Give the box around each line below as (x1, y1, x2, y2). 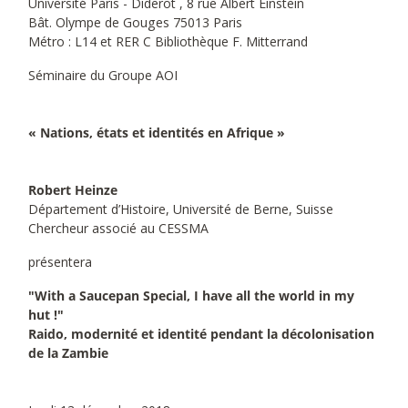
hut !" (28, 305, 64, 323)
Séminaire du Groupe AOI (28, 66, 178, 84)
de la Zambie (28, 343, 108, 362)
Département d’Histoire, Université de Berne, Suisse (28, 199, 333, 218)
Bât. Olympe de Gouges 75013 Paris (28, 13, 242, 31)
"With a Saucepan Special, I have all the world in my (28, 286, 354, 304)
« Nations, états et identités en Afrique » (28, 123, 285, 141)
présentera (28, 252, 92, 270)
